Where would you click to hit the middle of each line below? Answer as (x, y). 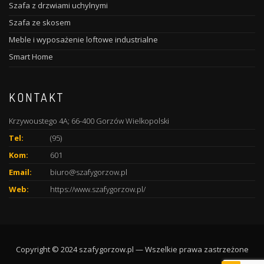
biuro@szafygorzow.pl (89, 172)
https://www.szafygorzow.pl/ (98, 189)
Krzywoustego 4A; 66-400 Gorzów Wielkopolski (89, 121)
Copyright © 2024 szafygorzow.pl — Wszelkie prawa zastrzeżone (132, 249)
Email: (20, 172)
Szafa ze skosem (40, 22)
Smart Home (31, 57)
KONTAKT (37, 97)
